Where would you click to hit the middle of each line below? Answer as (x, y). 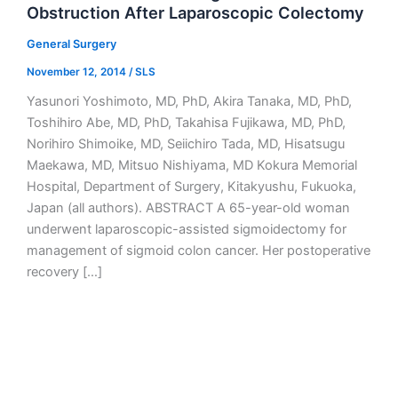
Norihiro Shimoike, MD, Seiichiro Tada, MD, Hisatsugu (185, 143)
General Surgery (71, 44)
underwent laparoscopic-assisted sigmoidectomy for (186, 229)
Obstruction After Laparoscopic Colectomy (195, 13)
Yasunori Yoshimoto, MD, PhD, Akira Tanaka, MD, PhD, (189, 101)
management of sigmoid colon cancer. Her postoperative (198, 250)
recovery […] (64, 271)
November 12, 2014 (77, 72)
